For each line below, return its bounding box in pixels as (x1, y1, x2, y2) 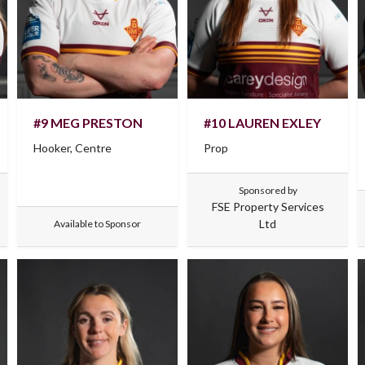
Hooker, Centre (33, 140, 112, 155)
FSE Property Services (211, 199, 324, 213)
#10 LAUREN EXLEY (203, 114, 321, 130)
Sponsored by (238, 183, 297, 196)
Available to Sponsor (53, 217, 141, 230)
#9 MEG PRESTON (33, 114, 143, 130)
